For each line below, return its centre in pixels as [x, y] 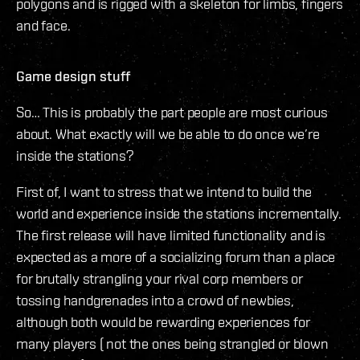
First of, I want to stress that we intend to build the [164, 191]
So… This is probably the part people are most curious [172, 112]
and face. [43, 25]
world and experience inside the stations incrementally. [179, 213]
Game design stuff [73, 76]
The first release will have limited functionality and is [171, 235]
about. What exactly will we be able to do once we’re [168, 133]
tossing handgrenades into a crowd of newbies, [155, 300]
